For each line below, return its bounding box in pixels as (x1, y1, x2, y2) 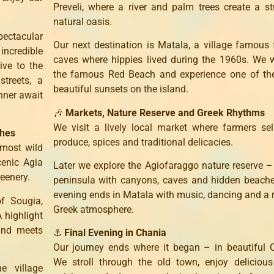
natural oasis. (53, 15, 112, 28)
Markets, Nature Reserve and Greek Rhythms (65, 106, 265, 119)
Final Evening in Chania (64, 227, 166, 239)
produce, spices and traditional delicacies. (53, 136, 233, 148)
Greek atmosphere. (53, 203, 134, 215)
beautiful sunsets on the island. (53, 83, 188, 95)
